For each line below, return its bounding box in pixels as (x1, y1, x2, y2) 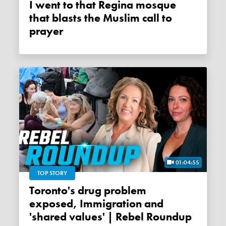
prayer (29, 24, 64, 38)
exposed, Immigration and (29, 196, 164, 211)
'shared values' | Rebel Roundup (29, 209, 192, 224)
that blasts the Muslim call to (29, 11, 173, 25)
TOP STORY (37, 168, 68, 177)
